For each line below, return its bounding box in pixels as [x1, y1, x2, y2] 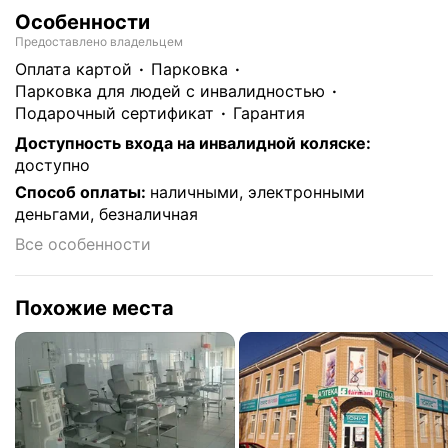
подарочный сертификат [27, 103, 214, 123]
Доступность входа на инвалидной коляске [15, 133, 366, 153]
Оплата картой [27, 59, 132, 79]
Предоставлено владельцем [15, 34, 183, 49]
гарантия [241, 103, 305, 123]
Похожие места [15, 296, 174, 320]
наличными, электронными [150, 182, 365, 202]
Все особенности [15, 234, 151, 254]
